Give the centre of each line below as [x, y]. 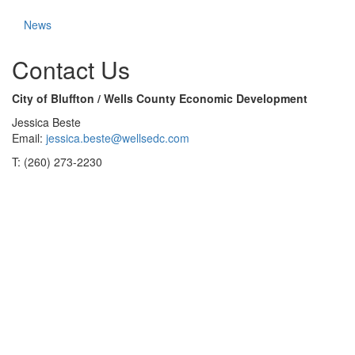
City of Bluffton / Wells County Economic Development [160, 99]
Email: [29, 138]
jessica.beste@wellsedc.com [118, 138]
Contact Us [71, 70]
